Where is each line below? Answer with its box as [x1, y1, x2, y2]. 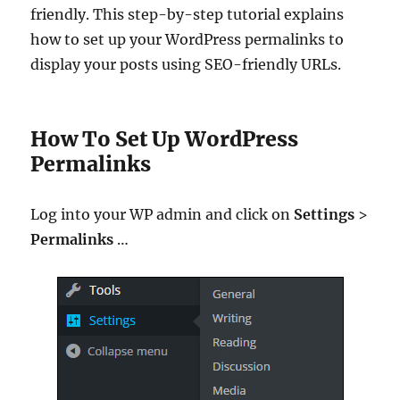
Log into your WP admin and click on [30, 205, 295, 224]
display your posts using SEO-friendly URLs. [30, 55, 342, 74]
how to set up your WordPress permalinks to [30, 30, 345, 49]
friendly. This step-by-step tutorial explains [30, 5, 345, 24]
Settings [294, 205, 355, 224]
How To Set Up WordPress [30, 126, 299, 153]
